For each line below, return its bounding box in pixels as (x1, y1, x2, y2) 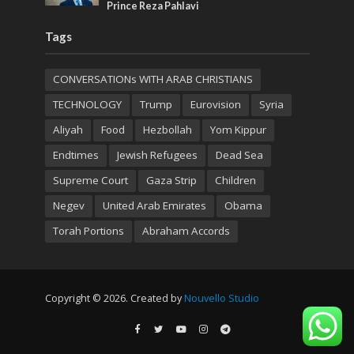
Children (214, 173, 256, 188)
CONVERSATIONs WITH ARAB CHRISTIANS (52, 72, 253, 87)
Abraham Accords (141, 224, 230, 239)
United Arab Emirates (102, 198, 206, 213)
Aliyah (52, 122, 83, 137)
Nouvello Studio (183, 291, 259, 305)
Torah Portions (52, 224, 124, 239)
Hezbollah (142, 122, 192, 137)
